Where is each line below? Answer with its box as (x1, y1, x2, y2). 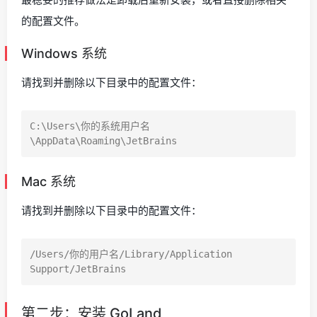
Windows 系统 (21, 46, 107, 62)
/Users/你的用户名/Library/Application (30, 248, 232, 260)
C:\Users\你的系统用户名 (30, 120, 150, 132)
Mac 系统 (21, 174, 76, 190)
